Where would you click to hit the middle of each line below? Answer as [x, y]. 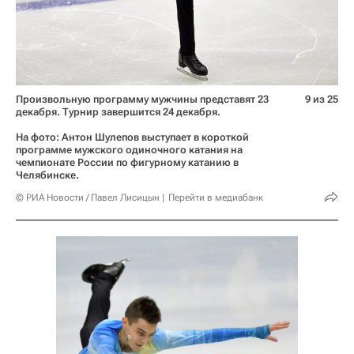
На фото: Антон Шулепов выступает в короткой [132, 137]
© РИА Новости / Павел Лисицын [88, 198]
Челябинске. [47, 175]
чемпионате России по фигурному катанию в [127, 163]
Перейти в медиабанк [216, 198]
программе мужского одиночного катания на [129, 150]
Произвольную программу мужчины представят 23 [142, 100]
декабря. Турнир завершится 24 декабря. [118, 112]
